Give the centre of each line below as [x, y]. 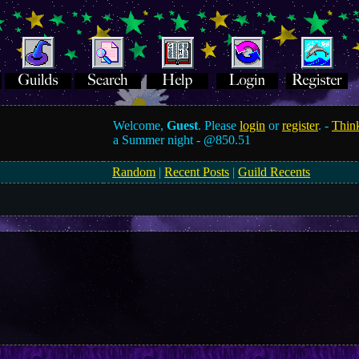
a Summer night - [159, 140]
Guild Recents [274, 172]
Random [134, 172]
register [301, 125]
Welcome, [140, 125]
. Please [219, 125]
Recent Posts [197, 172]
